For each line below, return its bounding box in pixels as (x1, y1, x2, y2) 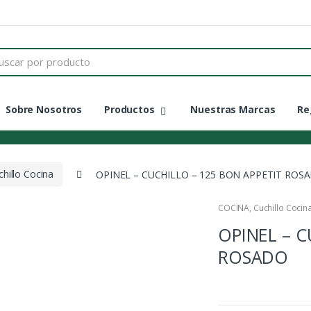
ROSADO (218, 245, 289, 269)
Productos (103, 102, 155, 116)
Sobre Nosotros (6, 102, 83, 116)
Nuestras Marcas (190, 102, 276, 116)
